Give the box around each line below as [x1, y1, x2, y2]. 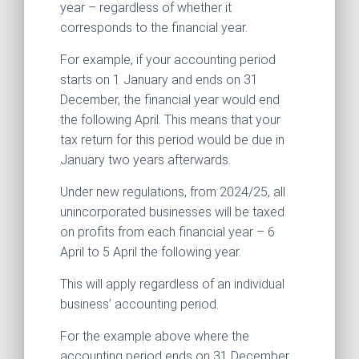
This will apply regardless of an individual [60, 276, 284, 292]
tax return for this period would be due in [60, 132, 284, 148]
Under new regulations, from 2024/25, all [60, 184, 285, 200]
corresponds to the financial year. [60, 20, 248, 36]
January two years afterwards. [60, 152, 231, 168]
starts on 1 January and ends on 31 [60, 72, 258, 88]
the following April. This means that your [60, 112, 280, 128]
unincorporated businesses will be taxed [60, 204, 284, 220]
